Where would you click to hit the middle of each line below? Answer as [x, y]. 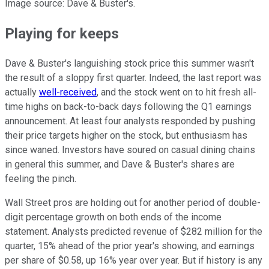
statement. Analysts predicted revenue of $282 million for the [134, 231]
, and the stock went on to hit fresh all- [177, 92]
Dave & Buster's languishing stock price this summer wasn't [129, 63]
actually [22, 92]
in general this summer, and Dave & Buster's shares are [120, 164]
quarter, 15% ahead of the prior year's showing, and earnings [130, 246]
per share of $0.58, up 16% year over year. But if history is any [134, 260]
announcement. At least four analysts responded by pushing [130, 121]
